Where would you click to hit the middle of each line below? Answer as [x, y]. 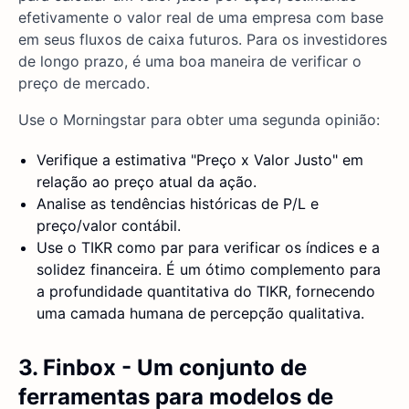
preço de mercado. [84, 84]
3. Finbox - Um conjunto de [163, 368]
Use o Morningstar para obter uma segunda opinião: [199, 120]
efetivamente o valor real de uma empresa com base [201, 18]
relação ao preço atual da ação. [147, 182]
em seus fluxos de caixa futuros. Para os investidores [203, 40]
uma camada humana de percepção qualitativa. [200, 314]
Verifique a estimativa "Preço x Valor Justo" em [200, 160]
